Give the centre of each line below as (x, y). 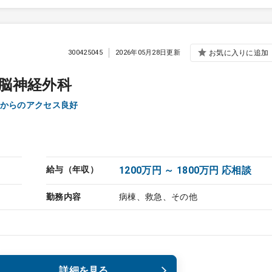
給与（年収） (72, 169)
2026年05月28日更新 (148, 52)
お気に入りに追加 (239, 53)
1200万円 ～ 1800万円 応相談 (185, 170)
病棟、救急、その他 (158, 197)
